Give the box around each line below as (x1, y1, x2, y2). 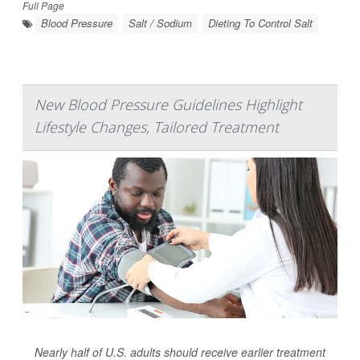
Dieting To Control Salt (208, 15, 313, 31)
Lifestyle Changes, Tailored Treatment (35, 117, 279, 137)
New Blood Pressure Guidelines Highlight (35, 95, 302, 114)
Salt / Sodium (129, 15, 192, 31)
